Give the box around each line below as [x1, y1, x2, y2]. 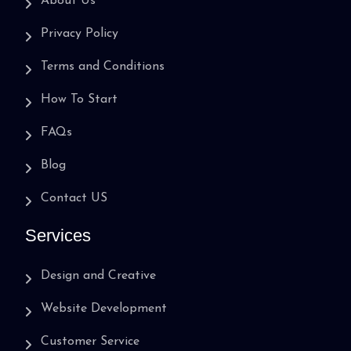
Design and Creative [41, 269, 156, 282]
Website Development [41, 302, 167, 315]
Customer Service [41, 335, 139, 348]
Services [25, 225, 91, 245]
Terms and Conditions [41, 60, 165, 73]
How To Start [41, 92, 118, 106]
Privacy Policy [41, 27, 118, 40]
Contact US [41, 191, 107, 204]
